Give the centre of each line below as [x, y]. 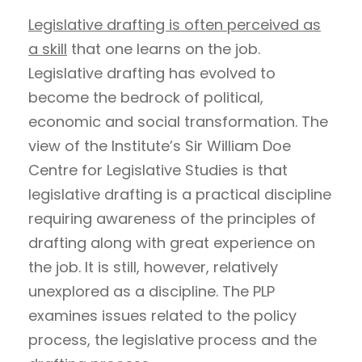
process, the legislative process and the [173, 340]
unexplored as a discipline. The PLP [152, 292]
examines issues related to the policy [162, 316]
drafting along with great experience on [172, 243]
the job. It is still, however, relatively [153, 267]
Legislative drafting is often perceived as [175, 25]
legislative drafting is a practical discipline [180, 195]
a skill [48, 49]
